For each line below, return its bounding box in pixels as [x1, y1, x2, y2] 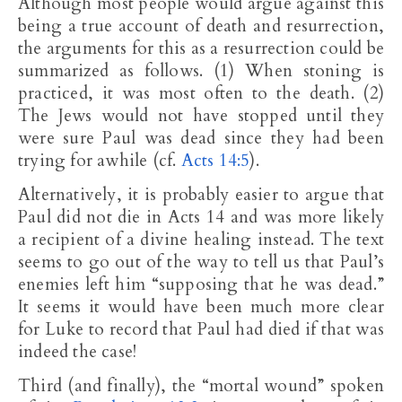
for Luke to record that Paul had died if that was [18, 318, 384, 341]
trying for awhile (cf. [18, 149, 181, 172]
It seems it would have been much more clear [18, 295, 384, 319]
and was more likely [224, 205, 384, 229]
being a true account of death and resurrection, [18, 14, 384, 38]
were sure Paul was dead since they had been [18, 127, 384, 150]
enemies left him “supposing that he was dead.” [18, 273, 384, 296]
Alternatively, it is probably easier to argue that [18, 183, 384, 206]
